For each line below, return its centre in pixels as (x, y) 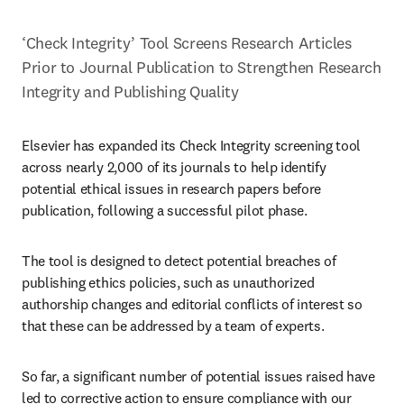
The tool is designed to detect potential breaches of (179, 261)
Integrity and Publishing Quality (130, 92)
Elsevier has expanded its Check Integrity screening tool (192, 145)
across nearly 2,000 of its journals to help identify (174, 167)
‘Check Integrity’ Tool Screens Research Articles (187, 43)
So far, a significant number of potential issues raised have (198, 376)
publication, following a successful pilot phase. (166, 210)
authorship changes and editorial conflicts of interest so (192, 304)
